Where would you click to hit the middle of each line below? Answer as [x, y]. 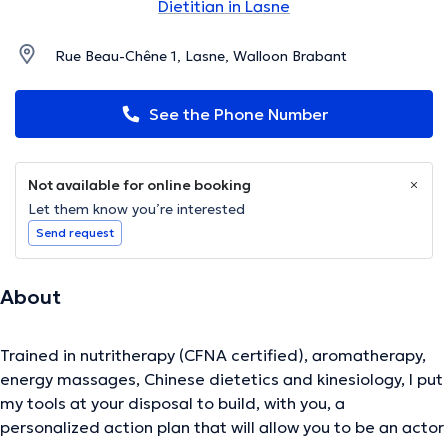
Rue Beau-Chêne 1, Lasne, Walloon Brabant [201, 56]
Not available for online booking [139, 185]
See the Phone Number [238, 114]
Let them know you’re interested [136, 209]
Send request [75, 233]
